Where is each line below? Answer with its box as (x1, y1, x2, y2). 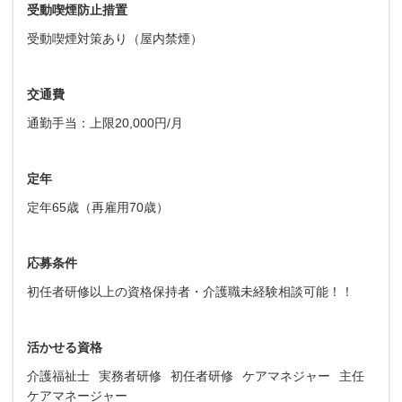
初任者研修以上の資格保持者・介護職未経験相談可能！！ (27, 284, 354, 299)
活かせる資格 (27, 339, 102, 354)
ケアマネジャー (242, 368, 330, 383)
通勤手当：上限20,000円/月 (27, 115, 183, 130)
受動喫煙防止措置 (27, 2, 127, 17)
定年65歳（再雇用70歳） (27, 199, 169, 214)
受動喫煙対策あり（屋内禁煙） (27, 31, 203, 46)
